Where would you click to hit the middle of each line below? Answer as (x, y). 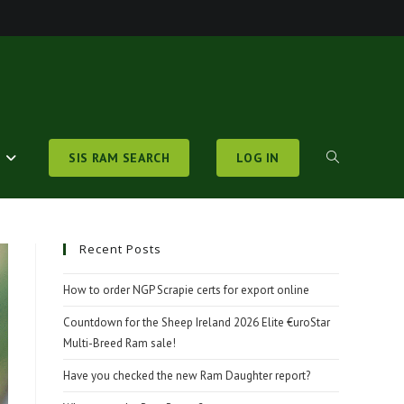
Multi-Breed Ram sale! (119, 343)
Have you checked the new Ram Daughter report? (187, 376)
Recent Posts (120, 249)
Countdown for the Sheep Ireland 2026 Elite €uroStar (197, 322)
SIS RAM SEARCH (119, 158)
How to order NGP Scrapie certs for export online (186, 290)
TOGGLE (349, 158)
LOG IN (258, 158)
